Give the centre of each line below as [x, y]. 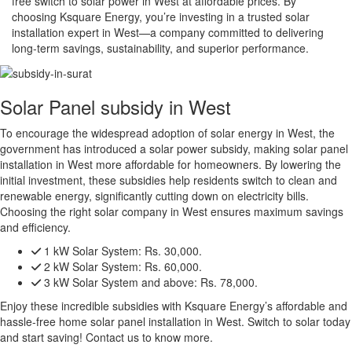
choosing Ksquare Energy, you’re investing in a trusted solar [161, 16]
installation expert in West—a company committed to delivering [168, 32]
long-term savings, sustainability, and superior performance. [160, 48]
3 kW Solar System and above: [119, 282]
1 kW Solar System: [91, 250]
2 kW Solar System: [91, 266]
